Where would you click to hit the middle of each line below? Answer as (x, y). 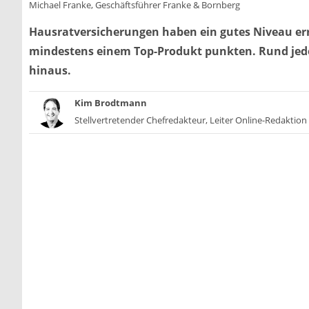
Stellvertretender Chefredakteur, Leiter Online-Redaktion (191, 120)
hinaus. (50, 71)
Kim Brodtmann (111, 102)
